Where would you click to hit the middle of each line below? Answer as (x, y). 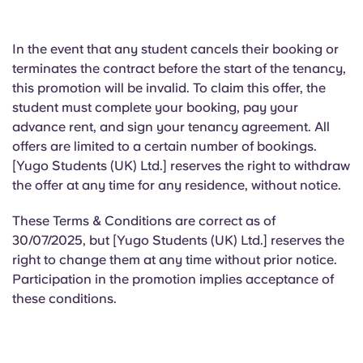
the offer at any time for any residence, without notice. (177, 185)
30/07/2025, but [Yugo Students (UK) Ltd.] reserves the (178, 240)
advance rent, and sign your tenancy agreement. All (171, 127)
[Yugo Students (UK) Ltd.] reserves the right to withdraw (181, 166)
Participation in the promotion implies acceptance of (173, 279)
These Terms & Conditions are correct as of (144, 221)
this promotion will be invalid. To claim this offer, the (169, 88)
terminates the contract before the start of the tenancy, (179, 68)
